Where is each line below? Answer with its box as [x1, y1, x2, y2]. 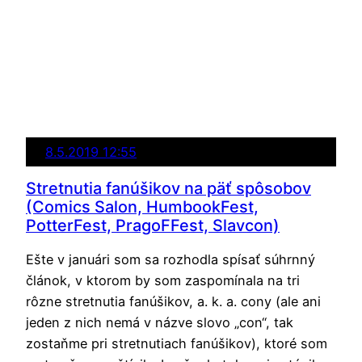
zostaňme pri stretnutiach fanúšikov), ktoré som [26, 335, 327, 351]
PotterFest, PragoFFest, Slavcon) [26, 216, 280, 236]
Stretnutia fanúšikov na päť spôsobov [26, 179, 311, 199]
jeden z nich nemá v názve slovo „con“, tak [26, 314, 293, 330]
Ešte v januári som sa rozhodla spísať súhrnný [26, 250, 315, 267]
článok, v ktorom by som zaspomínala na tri [26, 271, 300, 288]
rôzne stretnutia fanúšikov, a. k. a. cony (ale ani [26, 293, 321, 309]
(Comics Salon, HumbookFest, [26, 197, 259, 217]
